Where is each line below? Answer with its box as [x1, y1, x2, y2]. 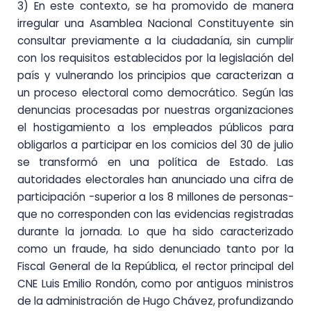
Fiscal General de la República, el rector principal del [17, 258, 294, 274]
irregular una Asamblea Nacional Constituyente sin [17, 15, 294, 31]
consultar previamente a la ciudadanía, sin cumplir [17, 33, 294, 48]
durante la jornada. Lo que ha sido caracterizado [17, 224, 294, 239]
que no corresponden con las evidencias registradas [17, 206, 294, 221]
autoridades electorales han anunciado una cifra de [17, 171, 294, 187]
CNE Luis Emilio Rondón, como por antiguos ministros [17, 276, 294, 291]
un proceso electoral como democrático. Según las [17, 85, 294, 100]
